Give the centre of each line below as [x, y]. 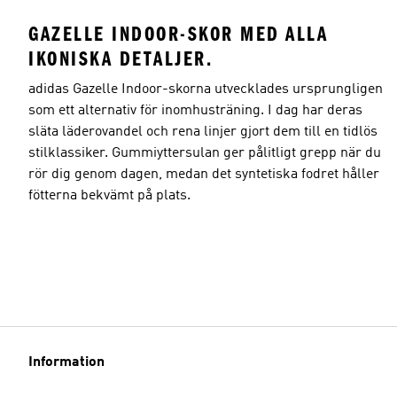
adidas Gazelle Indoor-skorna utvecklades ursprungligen [206, 89]
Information [66, 362]
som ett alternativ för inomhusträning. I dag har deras [195, 110]
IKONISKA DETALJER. [121, 58]
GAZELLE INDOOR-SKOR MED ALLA [178, 34]
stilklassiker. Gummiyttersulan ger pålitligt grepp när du [205, 153]
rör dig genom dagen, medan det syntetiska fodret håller [204, 174]
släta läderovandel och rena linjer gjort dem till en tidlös [203, 132]
